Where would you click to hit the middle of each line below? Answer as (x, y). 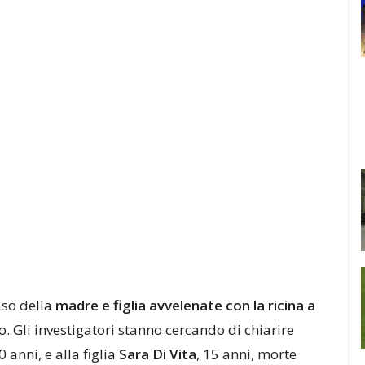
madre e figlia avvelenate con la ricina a (185, 305)
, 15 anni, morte (246, 354)
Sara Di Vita (158, 354)
